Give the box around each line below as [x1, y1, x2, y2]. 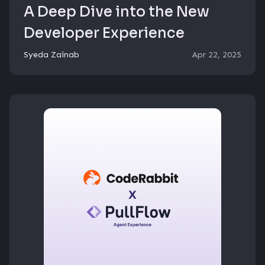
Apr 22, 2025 [192, 49, 241, 60]
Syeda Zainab [24, 49, 79, 60]
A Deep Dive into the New [24, 3, 209, 21]
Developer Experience [24, 24, 185, 42]
